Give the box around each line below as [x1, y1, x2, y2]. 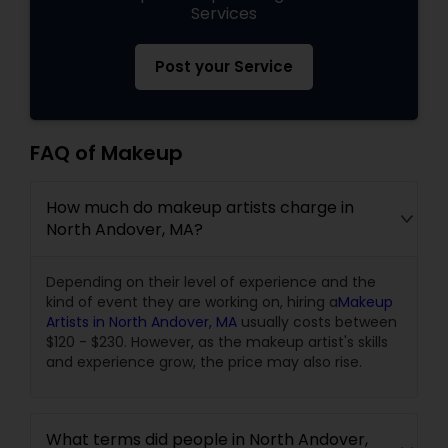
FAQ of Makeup [30, 139, 183, 167]
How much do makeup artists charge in [46, 196, 354, 219]
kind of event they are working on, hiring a [46, 292, 338, 312]
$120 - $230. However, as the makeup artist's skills [46, 332, 388, 352]
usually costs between [237, 312, 397, 332]
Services [191, 2, 257, 25]
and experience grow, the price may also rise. [46, 352, 362, 372]
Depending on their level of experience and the [46, 272, 376, 292]
